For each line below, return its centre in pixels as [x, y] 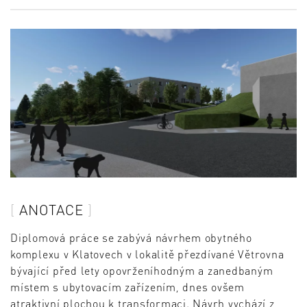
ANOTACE [51, 210]
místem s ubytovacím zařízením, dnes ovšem [127, 287]
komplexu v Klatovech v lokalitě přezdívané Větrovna [147, 254]
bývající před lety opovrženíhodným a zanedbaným [142, 271]
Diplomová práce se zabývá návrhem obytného [131, 238]
